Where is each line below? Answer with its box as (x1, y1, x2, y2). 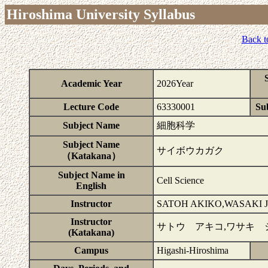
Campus (74, 245, 108, 255)
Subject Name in (57, 170, 125, 180)
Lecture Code (63, 102, 119, 112)
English (76, 181, 106, 191)
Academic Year (60, 78, 122, 89)
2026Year (157, 78, 193, 89)
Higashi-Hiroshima (157, 245, 229, 255)
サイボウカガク (157, 145, 224, 156)
